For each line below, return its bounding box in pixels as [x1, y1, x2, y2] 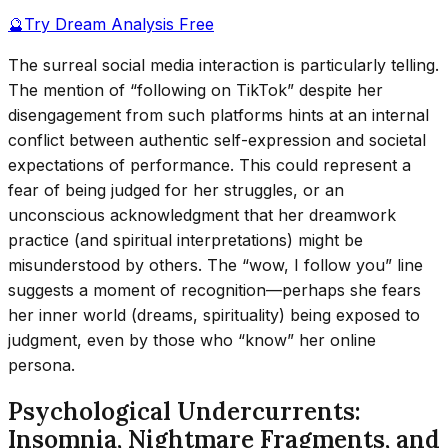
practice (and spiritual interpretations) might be [8, 229, 363, 250]
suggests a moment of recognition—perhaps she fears [8, 279, 421, 300]
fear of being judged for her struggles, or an [8, 179, 344, 200]
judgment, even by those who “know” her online [8, 329, 376, 350]
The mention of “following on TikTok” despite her [8, 79, 383, 100]
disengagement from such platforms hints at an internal [8, 104, 429, 125]
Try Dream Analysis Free [24, 13, 214, 34]
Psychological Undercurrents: [8, 395, 361, 427]
